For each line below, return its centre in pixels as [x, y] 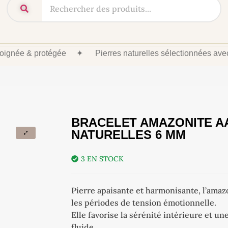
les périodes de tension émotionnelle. [144, 202]
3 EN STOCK [103, 159]
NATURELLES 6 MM [129, 134]
